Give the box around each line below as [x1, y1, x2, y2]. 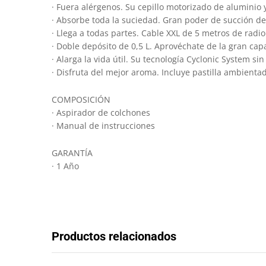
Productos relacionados [52, 229, 176, 244]
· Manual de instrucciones [52, 120, 155, 132]
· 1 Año [52, 160, 79, 172]
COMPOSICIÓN [52, 94, 110, 106]
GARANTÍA [52, 147, 93, 159]
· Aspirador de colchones [52, 107, 150, 119]
